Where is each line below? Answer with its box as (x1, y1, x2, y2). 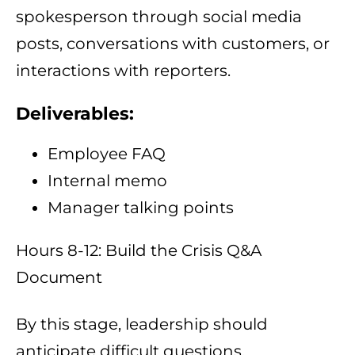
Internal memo (48, 171, 167, 191)
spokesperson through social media (16, 7, 302, 27)
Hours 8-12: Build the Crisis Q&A (16, 241, 261, 261)
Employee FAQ (48, 144, 166, 164)
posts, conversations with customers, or (16, 34, 330, 54)
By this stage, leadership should (16, 315, 268, 334)
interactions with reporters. (16, 61, 231, 81)
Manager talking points (48, 198, 234, 218)
